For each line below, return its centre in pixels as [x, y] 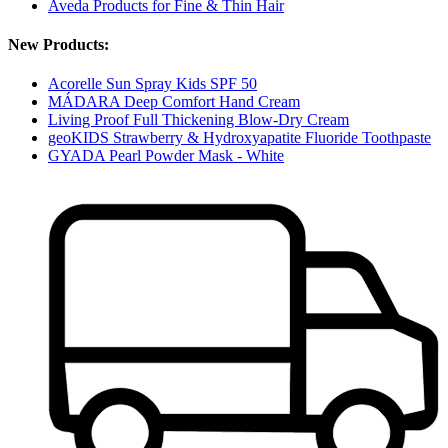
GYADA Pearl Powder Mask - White [166, 156]
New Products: [58, 45]
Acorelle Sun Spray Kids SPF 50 [152, 84]
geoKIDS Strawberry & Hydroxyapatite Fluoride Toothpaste [239, 138]
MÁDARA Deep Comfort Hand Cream [174, 102]
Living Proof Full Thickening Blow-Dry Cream [198, 120]
